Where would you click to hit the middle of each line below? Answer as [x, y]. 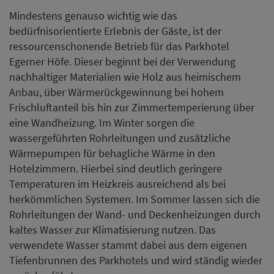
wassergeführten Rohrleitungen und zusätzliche [120, 138]
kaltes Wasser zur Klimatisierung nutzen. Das [113, 230]
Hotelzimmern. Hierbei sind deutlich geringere [116, 169]
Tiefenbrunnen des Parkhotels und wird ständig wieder [136, 261]
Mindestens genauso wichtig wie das [93, 16]
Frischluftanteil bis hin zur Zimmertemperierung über [132, 108]
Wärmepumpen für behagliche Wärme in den [112, 154]
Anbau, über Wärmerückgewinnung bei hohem [117, 92]
